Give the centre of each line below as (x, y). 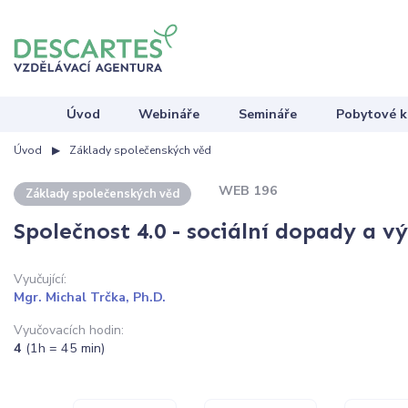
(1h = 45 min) (65, 348)
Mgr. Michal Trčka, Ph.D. (90, 298)
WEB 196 (248, 190)
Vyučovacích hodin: (69, 330)
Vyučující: (40, 280)
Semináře (268, 114)
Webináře (169, 114)
